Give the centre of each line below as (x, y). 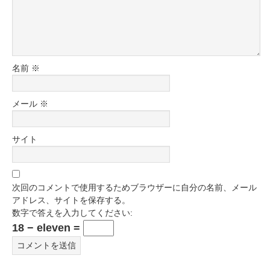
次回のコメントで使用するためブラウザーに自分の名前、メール (134, 187)
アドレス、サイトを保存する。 (71, 200)
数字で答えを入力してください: (72, 213)
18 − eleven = (48, 228)
